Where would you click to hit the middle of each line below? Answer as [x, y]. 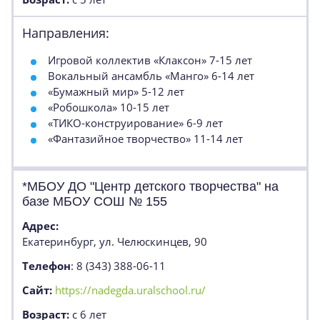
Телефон [46, 266]
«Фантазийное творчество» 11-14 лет [145, 139]
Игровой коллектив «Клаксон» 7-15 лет [150, 60]
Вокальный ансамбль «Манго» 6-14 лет [151, 76]
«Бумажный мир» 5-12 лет [116, 91]
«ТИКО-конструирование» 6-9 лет [135, 123]
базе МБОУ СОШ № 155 [95, 201]
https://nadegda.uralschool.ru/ [130, 290]
